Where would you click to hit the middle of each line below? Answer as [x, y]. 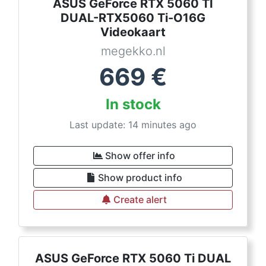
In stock [133, 104]
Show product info [140, 178]
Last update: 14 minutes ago [133, 125]
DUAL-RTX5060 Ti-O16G [133, 18]
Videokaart [133, 32]
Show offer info [140, 156]
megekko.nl [133, 51]
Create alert [140, 199]
